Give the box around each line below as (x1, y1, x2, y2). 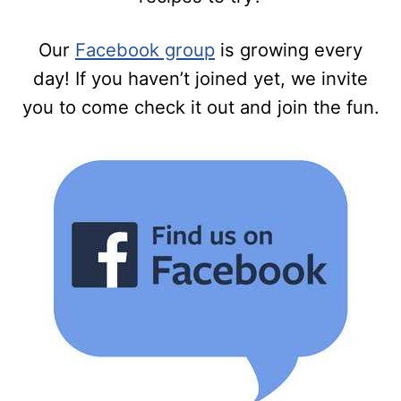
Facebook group (75, 38, 215, 61)
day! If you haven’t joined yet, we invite (33, 66, 368, 90)
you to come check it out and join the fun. (21, 95, 380, 118)
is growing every (215, 38, 363, 61)
